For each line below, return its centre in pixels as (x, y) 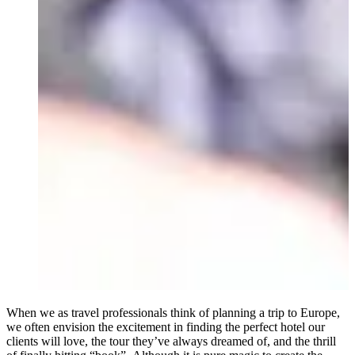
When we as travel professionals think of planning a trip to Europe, (173, 312)
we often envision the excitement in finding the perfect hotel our (166, 326)
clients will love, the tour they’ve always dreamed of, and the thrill (171, 341)
